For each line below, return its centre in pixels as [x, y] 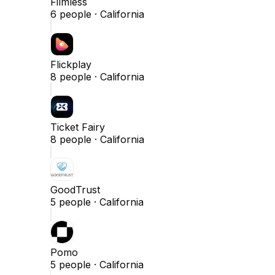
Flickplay [71, 64]
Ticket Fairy [78, 127]
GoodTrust [75, 189]
